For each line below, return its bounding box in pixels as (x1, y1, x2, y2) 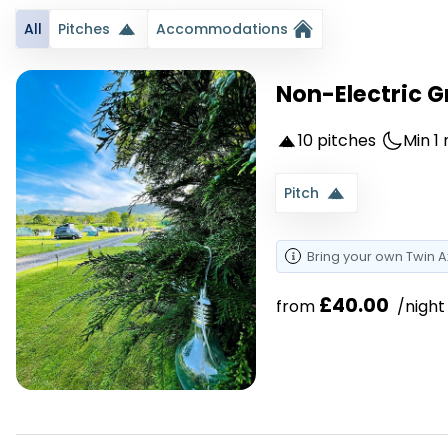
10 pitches (298, 129, 377, 153)
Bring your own (307, 248, 407, 266)
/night (393, 295, 446, 319)
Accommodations (155, 19, 288, 40)
